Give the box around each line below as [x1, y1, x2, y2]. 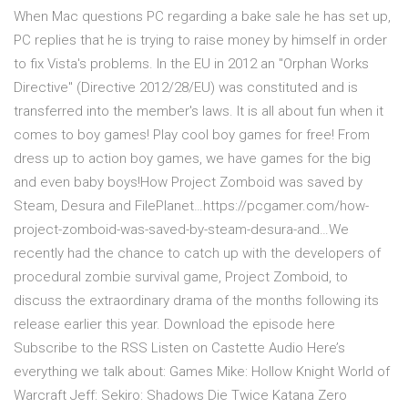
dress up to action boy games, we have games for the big [14, 150, 371, 168]
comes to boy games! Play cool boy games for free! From [14, 127, 370, 144]
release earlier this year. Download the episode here [14, 316, 335, 333]
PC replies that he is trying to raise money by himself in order [14, 32, 387, 49]
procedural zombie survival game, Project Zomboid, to [14, 269, 348, 286]
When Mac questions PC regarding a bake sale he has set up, [14, 8, 391, 25]
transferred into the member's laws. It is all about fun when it [14, 103, 383, 120]
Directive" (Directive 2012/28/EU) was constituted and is [14, 79, 358, 97]
